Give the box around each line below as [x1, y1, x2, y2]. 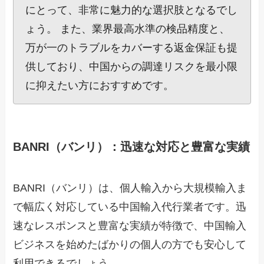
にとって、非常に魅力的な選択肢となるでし [25, 4, 238, 16]
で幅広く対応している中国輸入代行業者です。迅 [13, 200, 247, 213]
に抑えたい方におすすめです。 [25, 80, 174, 92]
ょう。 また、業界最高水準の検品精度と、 [25, 23, 230, 35]
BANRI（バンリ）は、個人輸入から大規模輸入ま [13, 181, 247, 194]
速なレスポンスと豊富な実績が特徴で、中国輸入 [13, 219, 247, 232]
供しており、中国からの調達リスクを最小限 [25, 61, 238, 73]
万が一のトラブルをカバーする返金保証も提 [25, 42, 238, 54]
